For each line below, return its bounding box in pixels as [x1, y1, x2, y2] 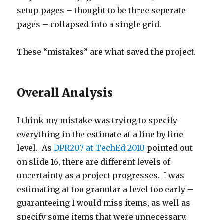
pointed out [145, 142, 193, 153]
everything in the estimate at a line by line [17, 129, 184, 139]
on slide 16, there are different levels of [17, 156, 171, 166]
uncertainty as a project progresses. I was [17, 170, 185, 180]
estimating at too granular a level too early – [17, 184, 193, 194]
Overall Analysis [17, 85, 113, 100]
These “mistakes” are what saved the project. [17, 46, 196, 56]
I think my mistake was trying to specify [17, 115, 178, 125]
